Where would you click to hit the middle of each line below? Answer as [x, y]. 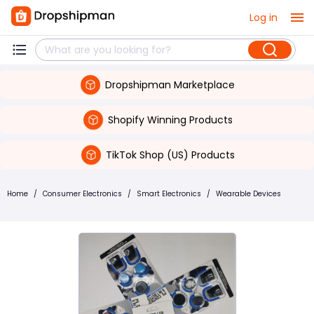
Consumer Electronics [82, 194]
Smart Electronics [169, 194]
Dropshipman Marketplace [170, 84]
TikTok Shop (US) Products [170, 155]
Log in [264, 17]
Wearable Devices [248, 194]
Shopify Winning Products [170, 120]
